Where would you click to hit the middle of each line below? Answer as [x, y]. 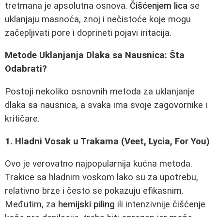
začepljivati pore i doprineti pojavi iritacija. [88, 33]
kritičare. [22, 118]
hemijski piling [86, 205]
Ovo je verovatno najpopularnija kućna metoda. [99, 164]
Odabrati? [26, 69]
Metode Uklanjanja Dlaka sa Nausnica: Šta [95, 55]
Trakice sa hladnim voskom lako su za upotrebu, [101, 178]
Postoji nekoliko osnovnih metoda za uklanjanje [100, 91]
